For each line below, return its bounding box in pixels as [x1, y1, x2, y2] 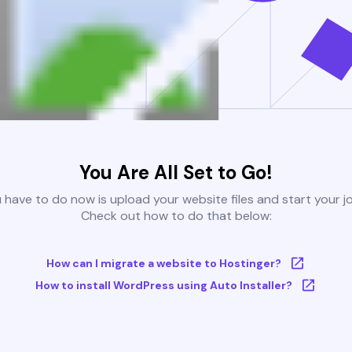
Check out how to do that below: [80, 207, 272, 225]
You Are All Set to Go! [79, 160, 273, 185]
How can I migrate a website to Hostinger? [46, 256, 281, 271]
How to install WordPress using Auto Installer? [35, 278, 292, 293]
